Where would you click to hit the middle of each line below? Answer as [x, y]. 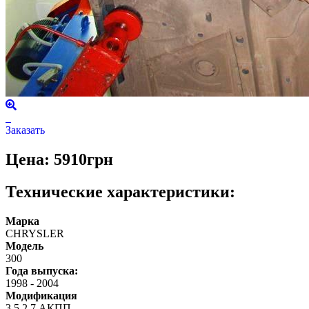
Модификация [41, 295]
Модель [24, 246]
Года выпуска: [42, 270]
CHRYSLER [35, 233]
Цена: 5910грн [59, 159]
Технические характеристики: [120, 191]
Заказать [25, 130]
